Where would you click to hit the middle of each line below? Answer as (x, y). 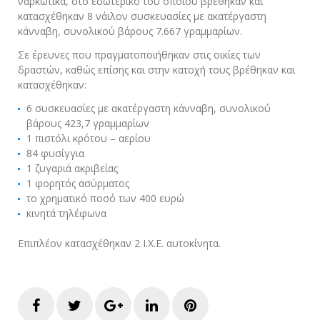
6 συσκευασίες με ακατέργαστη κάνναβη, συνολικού (149, 108)
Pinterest (227, 304)
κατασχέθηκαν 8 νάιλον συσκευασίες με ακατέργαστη (142, 16)
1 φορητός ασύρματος (78, 183)
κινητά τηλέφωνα (66, 213)
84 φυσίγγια (55, 153)
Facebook (71, 304)
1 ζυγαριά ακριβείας (72, 168)
